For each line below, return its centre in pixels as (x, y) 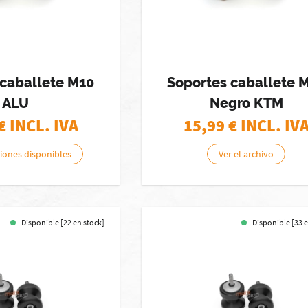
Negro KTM (246, 103)
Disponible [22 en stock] (63, 222)
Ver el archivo (246, 154)
